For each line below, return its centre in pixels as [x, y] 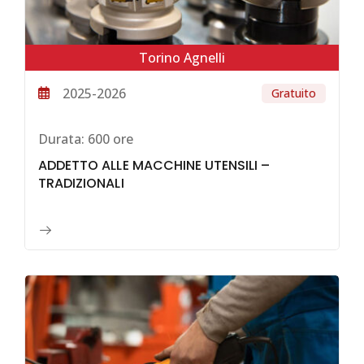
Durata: [61, 139]
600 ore [109, 139]
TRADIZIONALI [81, 183]
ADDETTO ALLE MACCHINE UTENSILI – [154, 165]
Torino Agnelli [182, 58]
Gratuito [294, 93]
